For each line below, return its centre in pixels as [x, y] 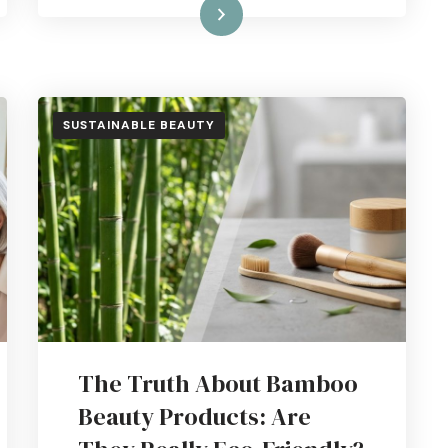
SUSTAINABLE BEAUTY [138, 124]
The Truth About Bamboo [217, 384]
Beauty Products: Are [194, 417]
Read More [183, 13]
